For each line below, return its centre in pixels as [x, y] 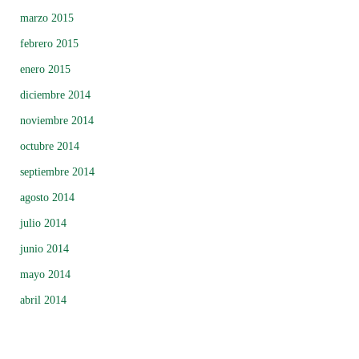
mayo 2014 [45, 275]
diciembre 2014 [55, 95]
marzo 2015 [47, 18]
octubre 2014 [50, 147]
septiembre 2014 [57, 172]
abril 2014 [43, 301]
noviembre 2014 [57, 121]
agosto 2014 [47, 198]
